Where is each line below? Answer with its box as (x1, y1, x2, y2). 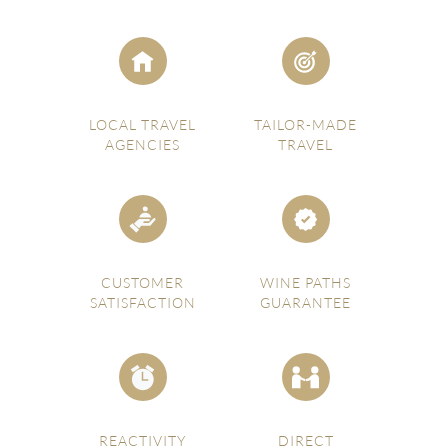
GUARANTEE (260, 294, 351, 311)
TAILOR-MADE (254, 116, 357, 133)
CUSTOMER (101, 274, 184, 291)
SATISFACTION (89, 294, 196, 311)
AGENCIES (105, 136, 180, 153)
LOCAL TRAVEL (89, 116, 196, 133)
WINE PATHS (260, 274, 351, 291)
